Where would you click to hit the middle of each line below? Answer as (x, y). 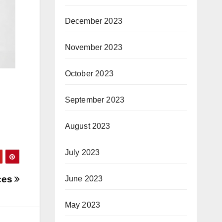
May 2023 (83, 205)
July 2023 (82, 152)
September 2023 (95, 100)
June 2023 (84, 178)
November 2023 (94, 47)
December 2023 (94, 21)
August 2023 (87, 126)
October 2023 (89, 73)
